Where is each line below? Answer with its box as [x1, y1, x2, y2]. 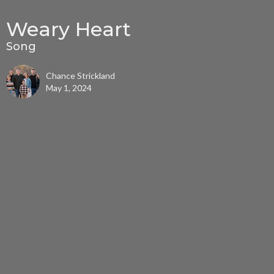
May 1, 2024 [46, 83, 92, 94]
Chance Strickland [46, 70, 115, 81]
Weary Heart [6, 17, 131, 42]
